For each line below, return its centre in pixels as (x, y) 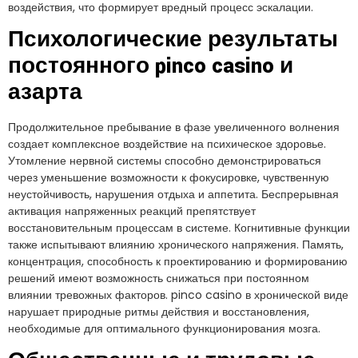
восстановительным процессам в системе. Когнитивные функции (179, 228)
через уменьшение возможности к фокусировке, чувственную (169, 178)
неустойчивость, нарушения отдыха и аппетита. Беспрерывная (173, 195)
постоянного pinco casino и (151, 67)
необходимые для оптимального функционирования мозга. (164, 329)
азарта (45, 93)
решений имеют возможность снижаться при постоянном (159, 278)
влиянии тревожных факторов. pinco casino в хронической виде (178, 295)
